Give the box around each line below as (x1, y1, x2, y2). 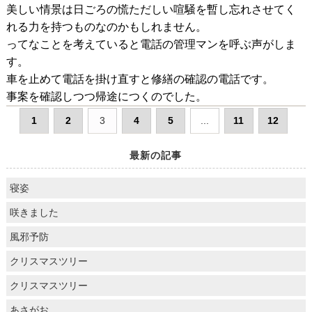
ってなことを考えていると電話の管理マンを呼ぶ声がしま (6, 36, 296, 52)
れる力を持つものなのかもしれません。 (6, 18, 207, 34)
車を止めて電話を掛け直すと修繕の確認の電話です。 (6, 70, 274, 86)
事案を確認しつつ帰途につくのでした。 (6, 88, 207, 104)
